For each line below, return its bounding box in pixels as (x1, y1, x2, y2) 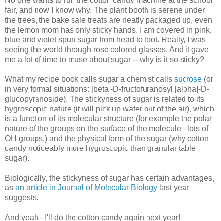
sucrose (174, 75, 202, 84)
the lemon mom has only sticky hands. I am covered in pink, (5, 26, 212, 35)
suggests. (5, 193, 38, 202)
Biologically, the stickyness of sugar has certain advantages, (5, 174, 214, 183)
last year (157, 184, 189, 192)
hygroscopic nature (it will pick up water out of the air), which (5, 105, 214, 113)
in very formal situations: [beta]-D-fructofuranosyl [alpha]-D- (5, 85, 209, 94)
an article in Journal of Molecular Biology (15, 184, 157, 192)
